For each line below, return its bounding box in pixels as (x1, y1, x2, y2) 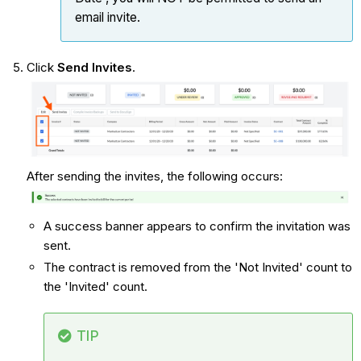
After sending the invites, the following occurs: (26, 168, 283, 184)
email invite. (74, 9, 143, 25)
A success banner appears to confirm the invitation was (43, 218, 351, 234)
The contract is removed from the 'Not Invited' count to (43, 259, 352, 276)
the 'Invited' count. (43, 279, 151, 295)
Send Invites (53, 59, 132, 75)
